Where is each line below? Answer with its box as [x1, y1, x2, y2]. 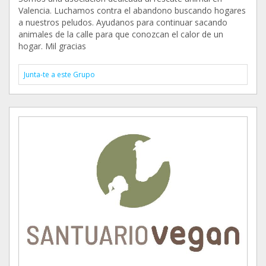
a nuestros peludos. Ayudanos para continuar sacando [18, 17, 227, 28]
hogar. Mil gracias [18, 40, 86, 52]
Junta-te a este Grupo [24, 69, 95, 80]
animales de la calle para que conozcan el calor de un [18, 28, 223, 40]
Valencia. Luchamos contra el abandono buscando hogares [18, 5, 246, 17]
